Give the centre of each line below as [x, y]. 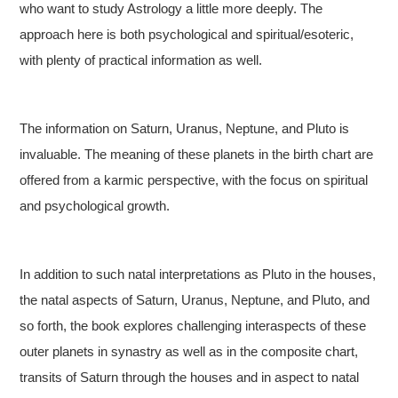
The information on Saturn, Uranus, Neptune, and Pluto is [185, 128]
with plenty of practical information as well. [141, 60]
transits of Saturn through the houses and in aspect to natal [190, 377]
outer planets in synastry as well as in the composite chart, [189, 351]
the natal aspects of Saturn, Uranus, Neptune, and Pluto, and [195, 300]
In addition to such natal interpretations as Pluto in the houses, [198, 274]
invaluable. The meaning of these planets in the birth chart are [197, 154]
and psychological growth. [95, 206]
